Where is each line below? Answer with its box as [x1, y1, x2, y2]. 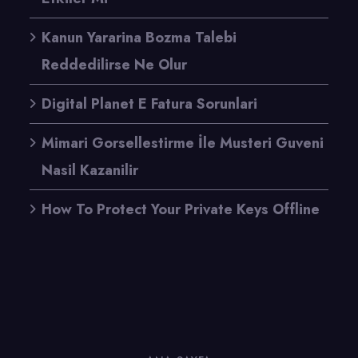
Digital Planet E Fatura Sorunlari [42, 93, 257, 114]
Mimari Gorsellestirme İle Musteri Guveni [42, 133, 324, 153]
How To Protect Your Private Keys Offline [42, 199, 320, 220]
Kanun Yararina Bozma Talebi [42, 27, 237, 48]
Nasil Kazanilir [42, 160, 138, 181]
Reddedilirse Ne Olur [42, 54, 187, 75]
